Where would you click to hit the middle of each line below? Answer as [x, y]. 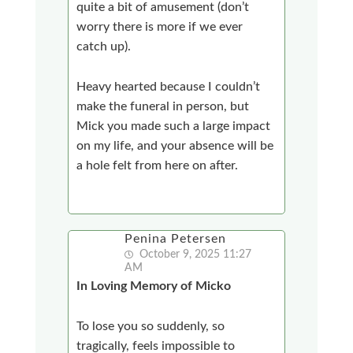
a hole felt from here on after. [158, 165]
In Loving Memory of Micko [154, 286]
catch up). [104, 46]
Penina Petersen [176, 238]
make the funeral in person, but [163, 106]
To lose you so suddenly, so [151, 326]
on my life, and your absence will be [175, 145]
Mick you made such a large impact [174, 126]
